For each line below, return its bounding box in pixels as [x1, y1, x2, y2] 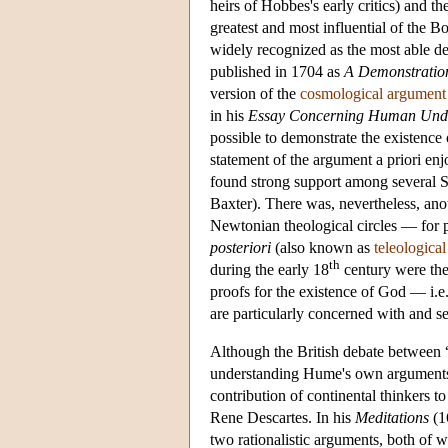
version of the [210, 84, 300, 102]
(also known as [271, 238, 374, 256]
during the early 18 [210, 260, 329, 278]
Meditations [355, 408, 429, 426]
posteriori [210, 238, 271, 256]
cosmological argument [300, 84, 446, 102]
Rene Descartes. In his [210, 408, 355, 426]
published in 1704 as [210, 62, 344, 80]
